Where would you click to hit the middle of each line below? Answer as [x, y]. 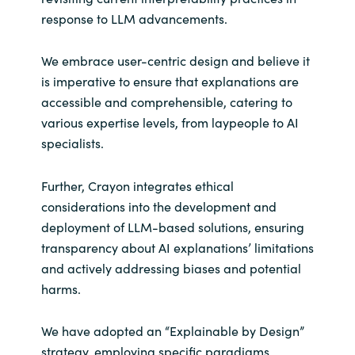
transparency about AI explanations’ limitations [177, 247]
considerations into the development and [158, 206]
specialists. [72, 143]
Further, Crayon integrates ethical [137, 185]
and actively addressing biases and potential [171, 267]
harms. [61, 288]
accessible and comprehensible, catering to [166, 102]
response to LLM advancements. [134, 19]
